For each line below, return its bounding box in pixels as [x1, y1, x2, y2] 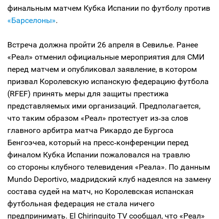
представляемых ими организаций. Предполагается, [7, 101, 200, 110]
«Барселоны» [7, 16, 56, 25]
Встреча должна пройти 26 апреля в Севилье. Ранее [7, 40, 198, 49]
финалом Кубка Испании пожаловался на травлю [7, 150, 190, 159]
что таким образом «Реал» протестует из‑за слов [7, 113, 188, 123]
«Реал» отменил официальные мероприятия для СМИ [7, 52, 204, 62]
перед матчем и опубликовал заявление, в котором [7, 65, 197, 74]
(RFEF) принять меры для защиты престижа [7, 89, 169, 98]
